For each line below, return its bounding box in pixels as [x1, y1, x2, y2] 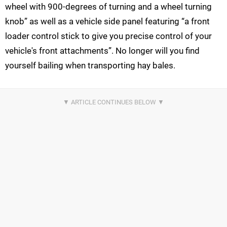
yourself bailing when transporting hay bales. [5, 60, 175, 71]
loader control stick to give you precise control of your [5, 31, 212, 42]
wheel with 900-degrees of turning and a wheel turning [5, 2, 212, 12]
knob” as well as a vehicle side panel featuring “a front [5, 16, 210, 27]
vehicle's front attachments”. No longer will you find [5, 46, 200, 56]
